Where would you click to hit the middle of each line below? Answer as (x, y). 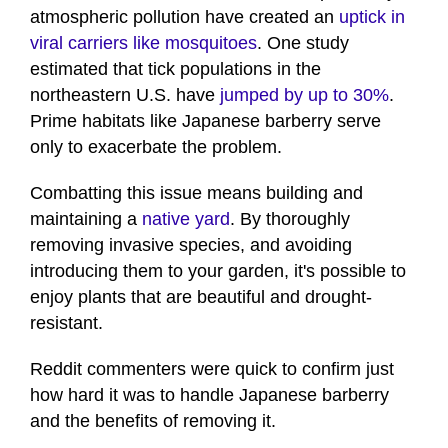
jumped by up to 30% (304, 95)
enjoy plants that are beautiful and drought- (201, 297)
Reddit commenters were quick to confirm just (212, 369)
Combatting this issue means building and (196, 193)
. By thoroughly (290, 219)
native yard (186, 219)
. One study (303, 43)
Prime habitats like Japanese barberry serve (205, 121)
